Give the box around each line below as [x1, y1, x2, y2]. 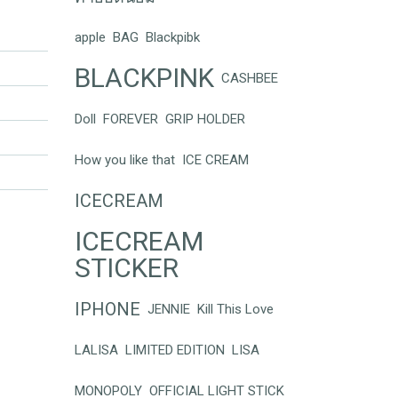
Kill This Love [196, 301, 274, 318]
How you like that [74, 152, 175, 169]
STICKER [74, 252, 179, 284]
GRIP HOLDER [164, 111, 245, 128]
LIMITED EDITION [124, 342, 225, 359]
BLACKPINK [74, 62, 214, 94]
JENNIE [147, 301, 190, 318]
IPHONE [74, 298, 140, 321]
